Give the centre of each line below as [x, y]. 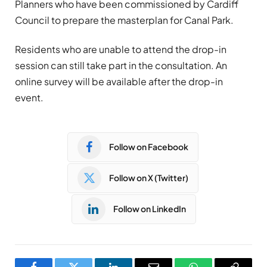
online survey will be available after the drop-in [119, 81]
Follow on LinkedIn [149, 209]
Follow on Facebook [149, 147]
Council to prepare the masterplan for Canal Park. [124, 20]
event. [29, 97]
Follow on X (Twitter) [149, 178]
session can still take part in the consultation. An [121, 65]
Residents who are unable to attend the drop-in [121, 49]
